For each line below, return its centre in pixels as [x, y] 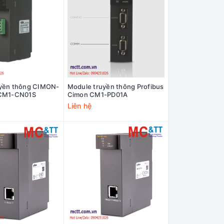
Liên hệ [79, 106]
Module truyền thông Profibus [115, 87]
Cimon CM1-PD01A [97, 95]
